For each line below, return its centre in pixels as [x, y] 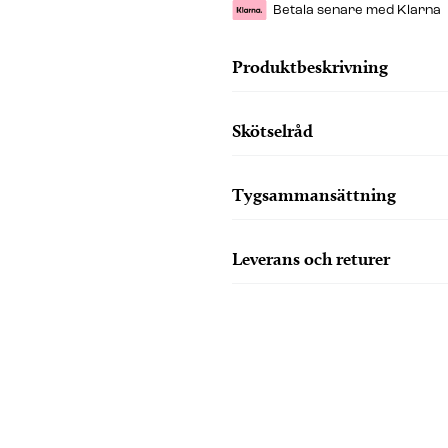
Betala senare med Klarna [356, 10]
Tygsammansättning [313, 194]
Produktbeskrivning [309, 66]
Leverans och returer [310, 258]
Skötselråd [272, 130]
